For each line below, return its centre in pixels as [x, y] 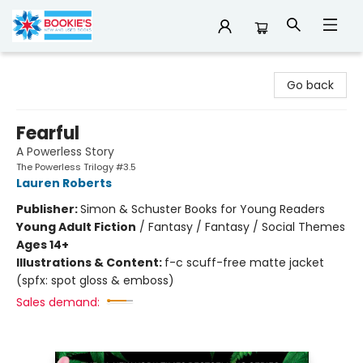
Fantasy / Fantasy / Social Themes [247, 227]
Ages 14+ [43, 245]
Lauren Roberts [64, 183]
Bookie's [34, 67]
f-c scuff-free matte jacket [244, 263]
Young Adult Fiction [76, 227]
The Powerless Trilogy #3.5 [76, 167]
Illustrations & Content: [90, 263]
